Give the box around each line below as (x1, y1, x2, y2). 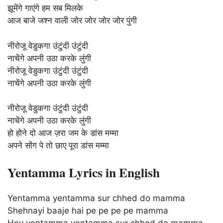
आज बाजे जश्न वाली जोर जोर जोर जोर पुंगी (7, 15, 137, 26)
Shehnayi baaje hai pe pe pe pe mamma (7, 206, 168, 216)
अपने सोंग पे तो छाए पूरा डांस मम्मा (7, 140, 109, 151)
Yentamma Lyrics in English (7, 162, 160, 182)
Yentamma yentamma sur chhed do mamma (7, 193, 185, 204)
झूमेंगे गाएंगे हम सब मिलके (7, 3, 83, 13)
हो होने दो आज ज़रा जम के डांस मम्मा (7, 128, 118, 138)
